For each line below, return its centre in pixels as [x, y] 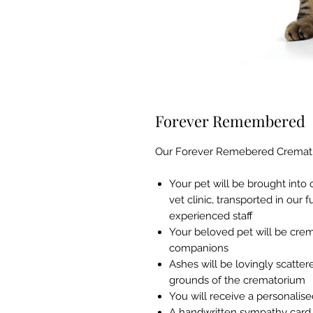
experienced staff [211, 216]
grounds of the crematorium [237, 281]
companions [199, 248]
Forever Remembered [230, 121]
